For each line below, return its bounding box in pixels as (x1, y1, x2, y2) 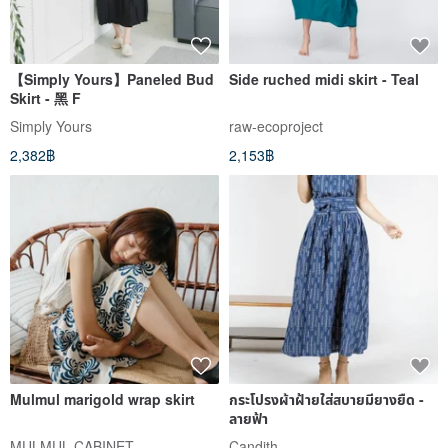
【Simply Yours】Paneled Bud (10, 69, 214, 89)
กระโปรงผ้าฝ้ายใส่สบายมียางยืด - (229, 388, 424, 409)
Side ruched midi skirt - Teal (229, 69, 419, 89)
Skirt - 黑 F (10, 88, 81, 108)
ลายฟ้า (229, 407, 268, 428)
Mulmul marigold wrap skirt (128, 388, 195, 409)
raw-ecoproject (229, 115, 323, 136)
